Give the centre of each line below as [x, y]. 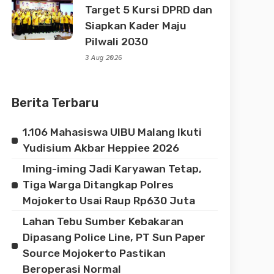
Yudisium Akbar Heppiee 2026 [101, 148]
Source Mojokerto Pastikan [94, 253]
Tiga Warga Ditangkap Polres [98, 184]
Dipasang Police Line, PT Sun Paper [114, 237]
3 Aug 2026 [104, 57]
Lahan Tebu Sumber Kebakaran [103, 221]
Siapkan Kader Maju [136, 25]
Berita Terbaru [55, 102]
